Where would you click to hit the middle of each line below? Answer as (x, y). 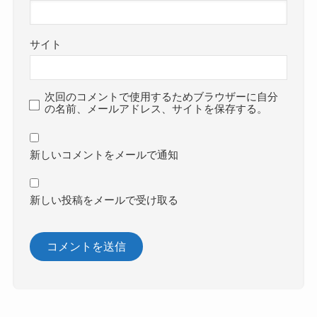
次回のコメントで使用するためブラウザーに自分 (162, 97)
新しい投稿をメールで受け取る (104, 201)
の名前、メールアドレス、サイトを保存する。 (156, 109)
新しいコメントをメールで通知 (104, 155)
